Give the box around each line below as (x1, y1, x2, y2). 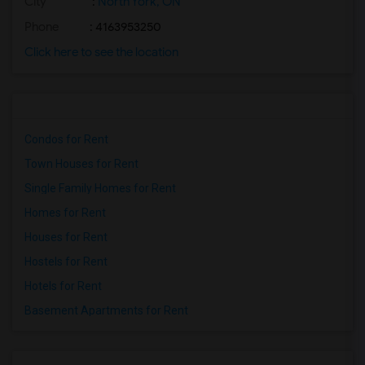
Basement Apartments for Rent (24, 304, 188, 317)
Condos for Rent (24, 133, 108, 146)
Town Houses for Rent (24, 157, 139, 170)
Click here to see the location (24, 45, 178, 59)
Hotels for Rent (24, 279, 102, 292)
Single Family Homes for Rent (24, 182, 176, 195)
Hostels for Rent (24, 255, 108, 268)
